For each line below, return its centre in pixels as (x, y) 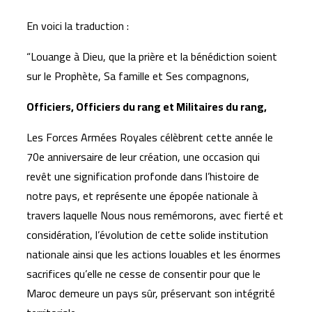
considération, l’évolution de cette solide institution (147, 235)
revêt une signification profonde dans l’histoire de (143, 176)
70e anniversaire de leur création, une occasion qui (143, 157)
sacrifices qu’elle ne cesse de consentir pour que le (143, 274)
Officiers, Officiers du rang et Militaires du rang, (147, 107)
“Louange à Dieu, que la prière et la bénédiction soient (152, 56)
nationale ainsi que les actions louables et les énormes (154, 254)
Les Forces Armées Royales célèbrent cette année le (150, 137)
